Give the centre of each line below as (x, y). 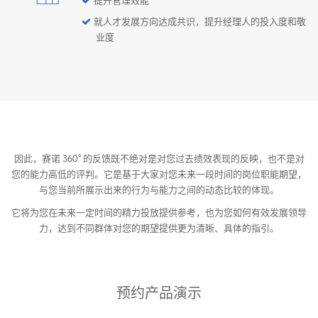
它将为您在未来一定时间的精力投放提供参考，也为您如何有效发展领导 (159, 213)
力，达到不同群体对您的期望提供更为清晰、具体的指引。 (159, 228)
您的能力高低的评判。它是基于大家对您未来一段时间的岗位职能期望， (159, 174)
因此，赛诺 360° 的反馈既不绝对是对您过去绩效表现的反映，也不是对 (159, 159)
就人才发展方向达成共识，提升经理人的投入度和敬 (200, 22)
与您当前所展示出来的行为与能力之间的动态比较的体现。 (159, 190)
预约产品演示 (159, 293)
